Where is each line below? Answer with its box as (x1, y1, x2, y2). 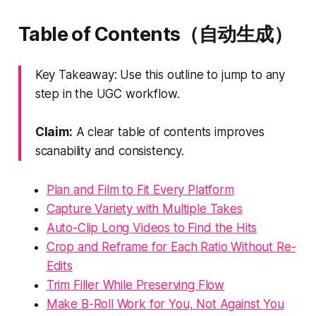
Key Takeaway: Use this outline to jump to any (35, 67, 286, 82)
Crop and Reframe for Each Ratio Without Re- (46, 239, 296, 254)
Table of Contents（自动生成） (18, 22, 293, 46)
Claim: (35, 124, 73, 139)
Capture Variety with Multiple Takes (46, 201, 243, 216)
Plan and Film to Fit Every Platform (46, 182, 234, 197)
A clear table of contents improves (72, 124, 265, 139)
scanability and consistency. (35, 143, 184, 158)
